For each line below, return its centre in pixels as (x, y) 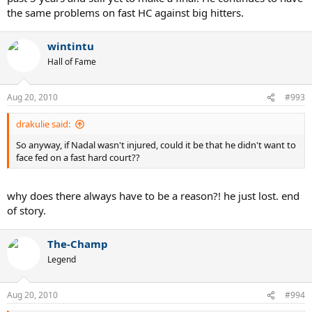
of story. (26, 210)
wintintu (71, 46)
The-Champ (78, 243)
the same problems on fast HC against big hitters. (125, 12)
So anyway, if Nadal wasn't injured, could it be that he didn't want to (156, 145)
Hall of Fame (72, 61)
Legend (62, 259)
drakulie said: (43, 124)
